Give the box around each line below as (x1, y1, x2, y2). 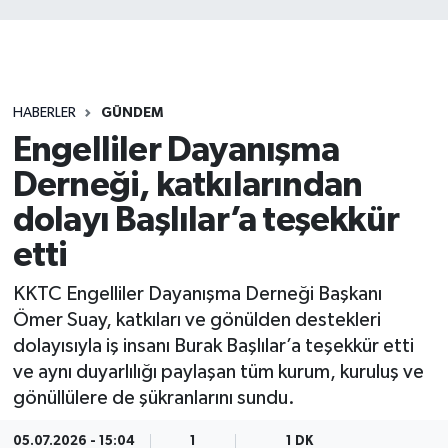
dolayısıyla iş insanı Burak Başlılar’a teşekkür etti (12, 336, 414, 357)
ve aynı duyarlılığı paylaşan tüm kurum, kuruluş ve (12, 362, 424, 383)
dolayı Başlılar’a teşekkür (12, 202, 399, 238)
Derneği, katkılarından (12, 167, 363, 203)
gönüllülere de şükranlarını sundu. (12, 388, 295, 409)
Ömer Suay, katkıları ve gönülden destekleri (12, 310, 381, 331)
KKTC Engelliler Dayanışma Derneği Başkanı (12, 284, 382, 305)
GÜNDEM (100, 106, 163, 121)
